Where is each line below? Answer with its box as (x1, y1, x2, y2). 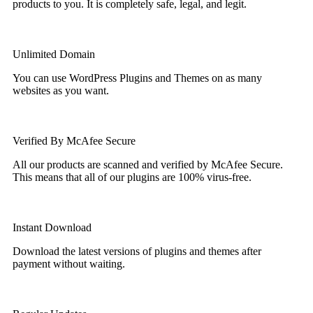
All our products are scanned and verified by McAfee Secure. (13, 159, 283, 171)
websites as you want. (13, 85, 109, 97)
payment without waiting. (13, 258, 125, 270)
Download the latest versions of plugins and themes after (13, 245, 261, 258)
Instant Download (13, 221, 92, 234)
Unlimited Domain (13, 48, 95, 61)
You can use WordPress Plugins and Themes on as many (13, 72, 262, 85)
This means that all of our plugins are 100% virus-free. (13, 171, 252, 184)
